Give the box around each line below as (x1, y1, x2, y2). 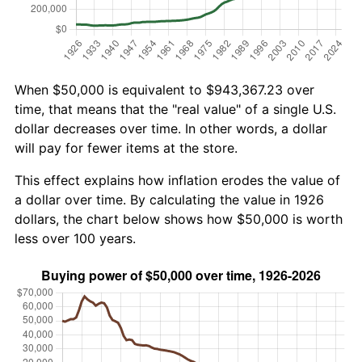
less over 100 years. (15, 229, 136, 246)
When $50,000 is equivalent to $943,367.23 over (15, 81, 314, 98)
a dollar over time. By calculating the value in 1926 (15, 191, 324, 208)
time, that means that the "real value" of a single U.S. (15, 100, 336, 117)
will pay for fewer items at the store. (15, 139, 238, 156)
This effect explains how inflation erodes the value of (15, 171, 340, 188)
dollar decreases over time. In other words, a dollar (15, 120, 327, 137)
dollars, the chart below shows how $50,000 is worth (15, 210, 343, 227)
